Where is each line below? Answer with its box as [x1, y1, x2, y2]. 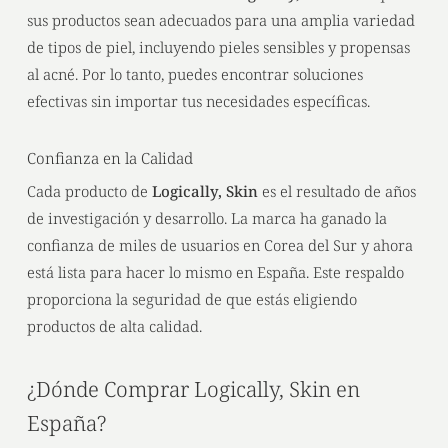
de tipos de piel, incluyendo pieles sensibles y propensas [26, 37, 410, 57]
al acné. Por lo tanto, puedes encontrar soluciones [26, 64, 363, 84]
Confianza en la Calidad [26, 147, 193, 169]
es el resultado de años [257, 180, 416, 201]
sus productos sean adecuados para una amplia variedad [26, 10, 415, 30]
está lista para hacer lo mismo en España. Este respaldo [26, 261, 404, 282]
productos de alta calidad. [26, 315, 202, 336]
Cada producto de [26, 180, 152, 201]
